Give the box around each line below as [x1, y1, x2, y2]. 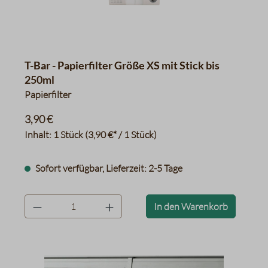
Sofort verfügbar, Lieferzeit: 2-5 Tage [33, 162, 182, 174]
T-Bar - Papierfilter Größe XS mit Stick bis [25, 59, 220, 72]
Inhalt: [25, 129, 53, 141]
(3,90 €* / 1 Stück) [85, 129, 157, 141]
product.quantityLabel [24, 195, 116, 207]
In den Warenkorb [154, 200, 228, 212]
